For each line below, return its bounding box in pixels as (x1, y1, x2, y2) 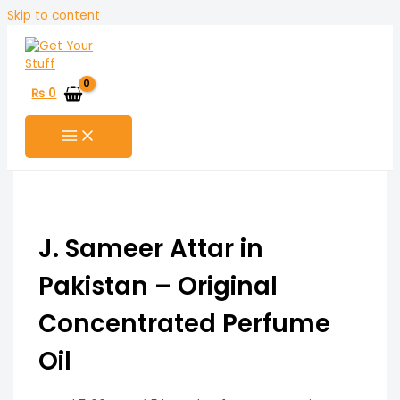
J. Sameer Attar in (37, 230, 263, 266)
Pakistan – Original (37, 268, 278, 304)
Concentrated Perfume (37, 305, 330, 341)
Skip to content (7, 7, 100, 24)
